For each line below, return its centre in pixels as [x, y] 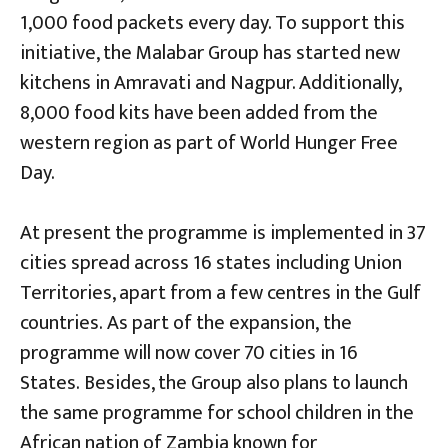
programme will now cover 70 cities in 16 [189, 352]
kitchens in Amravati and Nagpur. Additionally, [210, 82]
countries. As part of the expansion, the [186, 322]
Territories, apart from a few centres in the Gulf [220, 292]
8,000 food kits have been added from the [199, 112]
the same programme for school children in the [217, 412]
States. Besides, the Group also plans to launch [214, 382]
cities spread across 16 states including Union [211, 262]
